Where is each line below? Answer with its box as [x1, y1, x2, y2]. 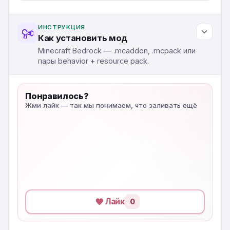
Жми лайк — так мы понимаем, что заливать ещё [25, 101, 198, 109]
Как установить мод [38, 33, 127, 44]
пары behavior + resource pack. [38, 56, 149, 66]
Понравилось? [25, 90, 89, 101]
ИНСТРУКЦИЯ [38, 23, 85, 31]
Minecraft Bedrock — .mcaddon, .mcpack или [38, 46, 196, 55]
